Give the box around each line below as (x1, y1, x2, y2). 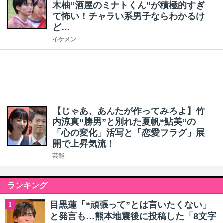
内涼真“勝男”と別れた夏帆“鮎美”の (52, 117, 196, 127)
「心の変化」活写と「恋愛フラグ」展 (52, 128, 205, 138)
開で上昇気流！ (52, 139, 115, 149)
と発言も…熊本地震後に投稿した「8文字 (50, 211, 216, 221)
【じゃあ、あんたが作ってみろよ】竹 (52, 106, 205, 116)
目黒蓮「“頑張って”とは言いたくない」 (50, 200, 211, 210)
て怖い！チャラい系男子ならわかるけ (52, 11, 205, 21)
